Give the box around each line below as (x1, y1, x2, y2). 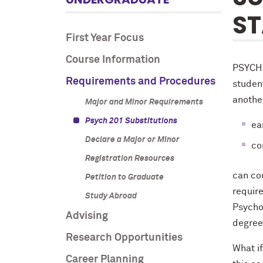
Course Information (66, 55, 160, 65)
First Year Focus (66, 33, 144, 43)
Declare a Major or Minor (85, 136, 180, 144)
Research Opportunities (66, 232, 183, 243)
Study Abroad (85, 192, 137, 200)
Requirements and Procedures (66, 76, 215, 87)
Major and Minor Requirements (85, 98, 203, 106)
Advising (66, 211, 108, 221)
